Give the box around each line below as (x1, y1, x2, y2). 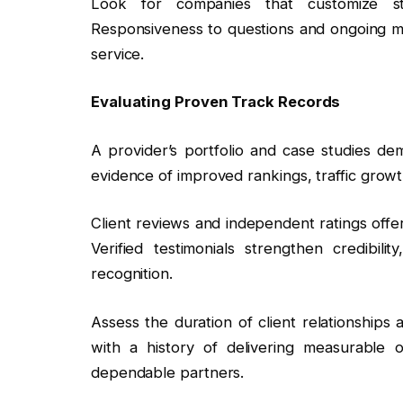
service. (90, 44, 145, 63)
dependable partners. (90, 363, 245, 381)
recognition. (90, 264, 173, 283)
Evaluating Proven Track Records (90, 93, 341, 112)
